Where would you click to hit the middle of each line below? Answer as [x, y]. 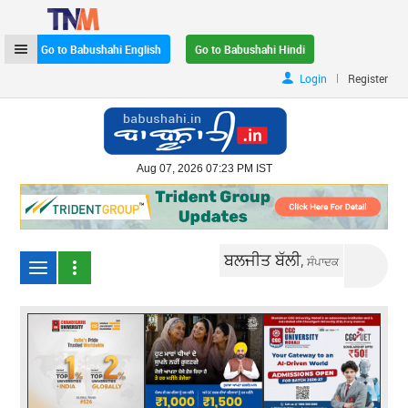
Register [367, 78]
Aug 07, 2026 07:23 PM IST [204, 168]
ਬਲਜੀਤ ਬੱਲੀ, [266, 259]
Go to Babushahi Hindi [250, 49]
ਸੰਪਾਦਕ [323, 261]
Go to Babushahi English [102, 49]
